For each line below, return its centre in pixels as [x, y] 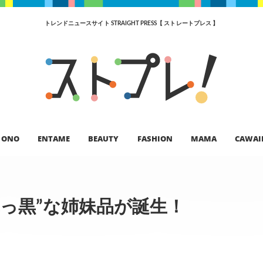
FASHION [155, 139]
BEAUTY [104, 139]
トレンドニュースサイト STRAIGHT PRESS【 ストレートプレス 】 [131, 23]
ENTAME [54, 139]
